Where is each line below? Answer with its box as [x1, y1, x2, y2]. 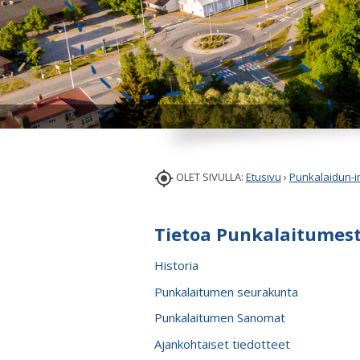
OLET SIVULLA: [176, 170, 246, 185]
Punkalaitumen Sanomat [154, 309, 285, 326]
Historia [154, 257, 198, 274]
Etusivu [246, 170, 281, 185]
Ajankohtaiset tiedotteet [154, 335, 290, 352]
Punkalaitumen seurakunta [154, 283, 298, 300]
